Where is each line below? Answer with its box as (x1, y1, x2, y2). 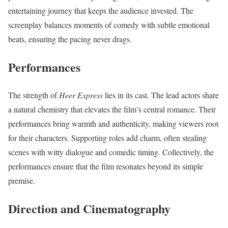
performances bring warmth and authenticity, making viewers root (8, 118, 218, 129)
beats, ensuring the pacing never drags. (8, 33, 132, 44)
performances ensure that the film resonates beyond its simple (8, 160, 203, 172)
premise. (8, 175, 35, 186)
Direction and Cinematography (8, 199, 170, 217)
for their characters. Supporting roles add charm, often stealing (8, 132, 207, 143)
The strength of (8, 89, 59, 100)
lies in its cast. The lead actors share (103, 89, 219, 100)
